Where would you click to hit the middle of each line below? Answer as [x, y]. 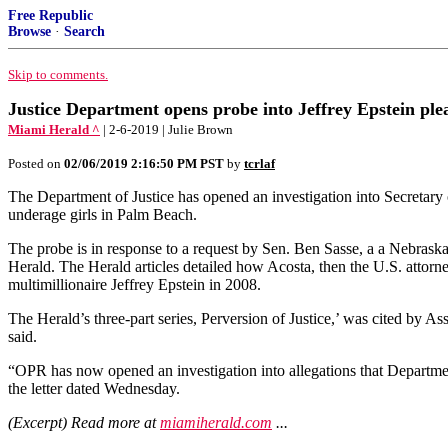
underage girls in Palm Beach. [102, 214]
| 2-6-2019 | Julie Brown [168, 129]
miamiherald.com [216, 422]
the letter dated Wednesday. [94, 388]
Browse [29, 31]
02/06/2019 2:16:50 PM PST [144, 163]
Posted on [36, 163]
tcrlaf [259, 163]
